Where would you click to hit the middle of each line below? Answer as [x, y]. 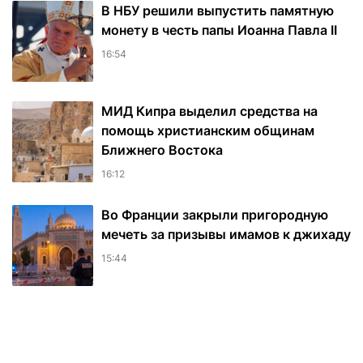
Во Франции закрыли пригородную [215, 215]
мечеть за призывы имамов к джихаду [226, 235]
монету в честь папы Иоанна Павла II [219, 30]
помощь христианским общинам [208, 131]
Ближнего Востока [162, 150]
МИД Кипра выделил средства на [209, 111]
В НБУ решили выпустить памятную [218, 11]
